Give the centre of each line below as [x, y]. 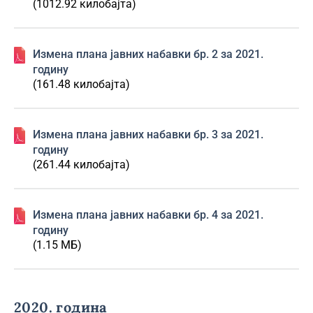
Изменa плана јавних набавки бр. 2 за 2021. [148, 54]
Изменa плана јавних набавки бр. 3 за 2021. [148, 134]
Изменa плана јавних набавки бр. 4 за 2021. [148, 215]
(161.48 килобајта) [81, 84]
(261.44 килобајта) [81, 165]
